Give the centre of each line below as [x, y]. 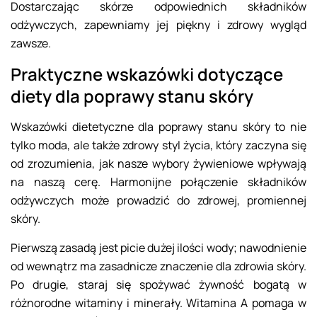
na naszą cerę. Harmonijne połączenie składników [158, 182]
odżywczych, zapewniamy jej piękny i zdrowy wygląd [158, 25]
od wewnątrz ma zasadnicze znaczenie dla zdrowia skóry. [158, 266]
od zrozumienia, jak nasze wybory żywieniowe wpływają [158, 164]
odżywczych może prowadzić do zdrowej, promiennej [158, 201]
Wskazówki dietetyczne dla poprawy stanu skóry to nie [158, 127]
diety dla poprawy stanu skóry [132, 96]
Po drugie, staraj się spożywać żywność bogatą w [158, 285]
